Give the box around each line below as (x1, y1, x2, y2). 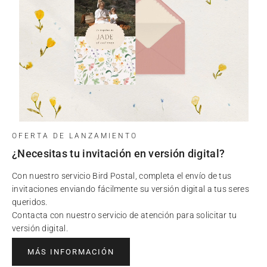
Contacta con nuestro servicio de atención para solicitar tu (12, 210, 237, 220)
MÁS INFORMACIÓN (27, 247, 114, 256)
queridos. (12, 197, 48, 207)
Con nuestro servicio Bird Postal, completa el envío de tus (12, 170, 232, 181)
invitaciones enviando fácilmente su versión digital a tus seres (12, 184, 249, 194)
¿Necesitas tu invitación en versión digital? (12, 147, 225, 160)
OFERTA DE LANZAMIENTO (12, 131, 138, 140)
